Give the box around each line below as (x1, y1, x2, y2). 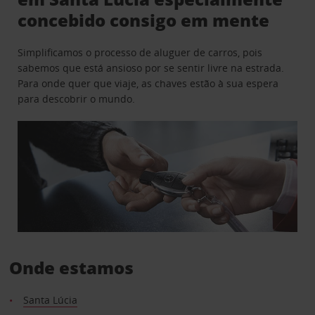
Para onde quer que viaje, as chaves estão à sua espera (18, 76, 279, 90)
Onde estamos (8, 256, 134, 280)
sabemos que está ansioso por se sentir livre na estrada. (18, 60, 285, 75)
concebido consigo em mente (18, 8, 270, 32)
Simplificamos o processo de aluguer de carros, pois (18, 45, 263, 59)
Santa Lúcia (22, 293, 77, 307)
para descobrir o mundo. (18, 91, 136, 105)
